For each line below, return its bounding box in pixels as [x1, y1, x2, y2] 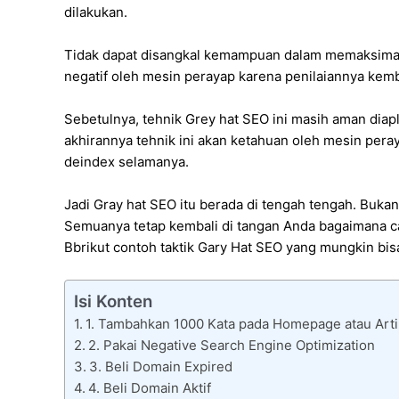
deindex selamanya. [64, 153, 189, 171]
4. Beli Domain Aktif [88, 379, 211, 397]
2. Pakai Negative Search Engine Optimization [88, 337, 375, 354]
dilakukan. [64, 4, 127, 21]
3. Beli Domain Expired [89, 358, 232, 376]
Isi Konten [74, 291, 152, 313]
